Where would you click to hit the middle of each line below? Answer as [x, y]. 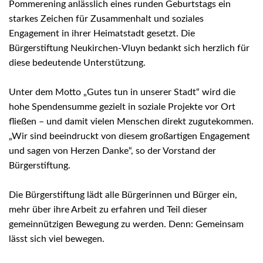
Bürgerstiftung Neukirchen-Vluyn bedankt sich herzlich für [129, 48]
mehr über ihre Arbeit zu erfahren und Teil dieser [108, 209]
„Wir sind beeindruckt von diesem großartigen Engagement [129, 136]
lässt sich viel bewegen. [57, 239]
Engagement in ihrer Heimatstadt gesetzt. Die [102, 33]
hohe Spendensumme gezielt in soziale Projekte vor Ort [122, 107]
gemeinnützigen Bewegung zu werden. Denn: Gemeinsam [126, 224]
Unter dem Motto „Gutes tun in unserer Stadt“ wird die [122, 92]
